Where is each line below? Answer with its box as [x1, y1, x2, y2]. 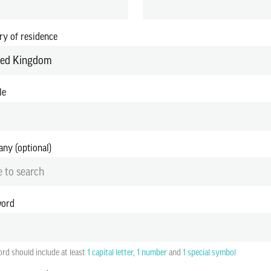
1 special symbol [183, 247, 236, 257]
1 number [137, 247, 167, 257]
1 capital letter [87, 247, 133, 257]
